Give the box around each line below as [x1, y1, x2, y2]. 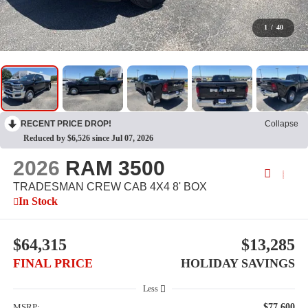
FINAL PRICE [12, 256, 93, 270]
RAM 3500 [65, 157, 165, 180]
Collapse [265, 119, 298, 129]
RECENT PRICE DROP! [21, 119, 111, 129]
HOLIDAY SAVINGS [181, 256, 296, 270]
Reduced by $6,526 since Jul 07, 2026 [23, 133, 153, 144]
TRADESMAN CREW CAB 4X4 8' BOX [12, 181, 207, 193]
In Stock [18, 195, 58, 208]
